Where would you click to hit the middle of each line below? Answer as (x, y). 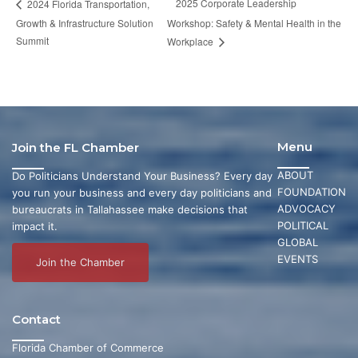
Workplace (192, 42)
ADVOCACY (306, 209)
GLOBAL (298, 243)
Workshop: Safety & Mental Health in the (255, 23)
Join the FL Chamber (76, 148)
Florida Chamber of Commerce (88, 348)
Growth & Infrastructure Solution (85, 22)
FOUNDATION (312, 192)
